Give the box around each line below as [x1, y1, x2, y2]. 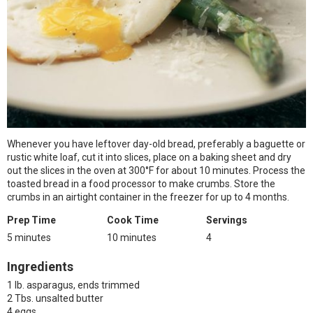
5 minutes [7, 232, 51, 243]
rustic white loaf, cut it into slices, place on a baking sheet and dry [7, 152, 291, 163]
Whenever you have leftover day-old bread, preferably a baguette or [7, 138, 305, 150]
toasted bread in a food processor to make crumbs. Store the [7, 178, 275, 189]
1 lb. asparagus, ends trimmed [7, 279, 140, 291]
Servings [206, 214, 248, 226]
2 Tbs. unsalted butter [7, 293, 103, 304]
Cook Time [106, 214, 159, 226]
